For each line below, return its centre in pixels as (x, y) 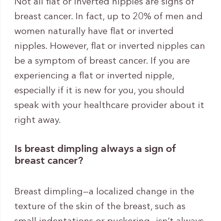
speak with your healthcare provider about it (109, 106)
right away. (37, 121)
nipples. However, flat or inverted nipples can (110, 47)
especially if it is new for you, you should (99, 91)
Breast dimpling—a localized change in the (104, 192)
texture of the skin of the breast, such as (100, 207)
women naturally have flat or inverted (94, 32)
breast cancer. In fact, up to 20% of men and (108, 17)
